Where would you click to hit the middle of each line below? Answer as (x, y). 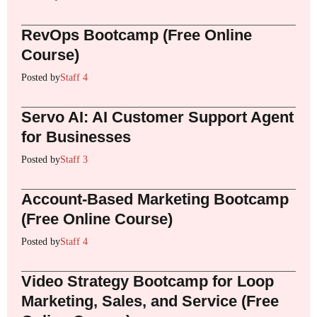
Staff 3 (74, 160)
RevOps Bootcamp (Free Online (137, 35)
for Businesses (76, 137)
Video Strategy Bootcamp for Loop (148, 282)
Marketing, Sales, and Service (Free (150, 301)
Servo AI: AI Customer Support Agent (157, 117)
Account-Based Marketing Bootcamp (155, 200)
